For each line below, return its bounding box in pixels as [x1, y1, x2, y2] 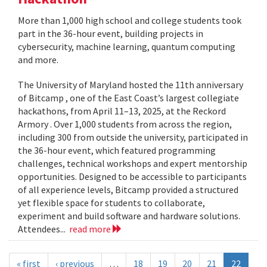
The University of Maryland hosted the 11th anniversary [18, 78, 243, 91]
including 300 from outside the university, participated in [18, 131, 248, 143]
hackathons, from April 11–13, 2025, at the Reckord [18, 104, 226, 117]
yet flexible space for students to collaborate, [18, 196, 205, 209]
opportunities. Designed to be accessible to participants [18, 170, 247, 182]
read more [69, 222, 113, 235]
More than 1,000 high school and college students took [18, 14, 241, 26]
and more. [18, 53, 58, 66]
